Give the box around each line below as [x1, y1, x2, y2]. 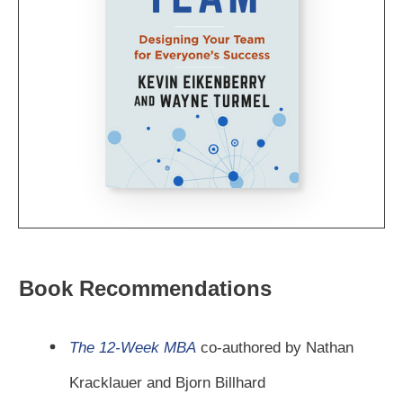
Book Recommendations [19, 276, 272, 301]
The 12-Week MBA [69, 339, 196, 357]
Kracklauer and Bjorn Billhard [69, 374, 265, 392]
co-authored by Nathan [196, 339, 354, 357]
